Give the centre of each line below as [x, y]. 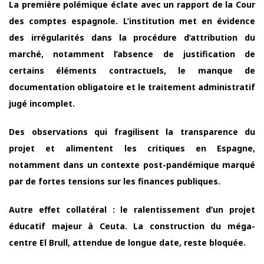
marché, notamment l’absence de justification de [132, 54]
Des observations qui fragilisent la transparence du [132, 131]
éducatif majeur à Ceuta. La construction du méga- [132, 226]
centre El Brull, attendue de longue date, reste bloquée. [127, 242]
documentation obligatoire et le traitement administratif [132, 87]
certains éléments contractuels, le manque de [132, 70]
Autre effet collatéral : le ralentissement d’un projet [132, 209]
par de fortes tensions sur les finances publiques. [115, 181]
